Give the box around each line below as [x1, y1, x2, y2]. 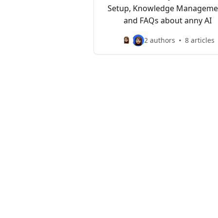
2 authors [144, 36, 175, 45]
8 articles [184, 36, 215, 45]
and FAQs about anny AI [123, 15, 212, 26]
